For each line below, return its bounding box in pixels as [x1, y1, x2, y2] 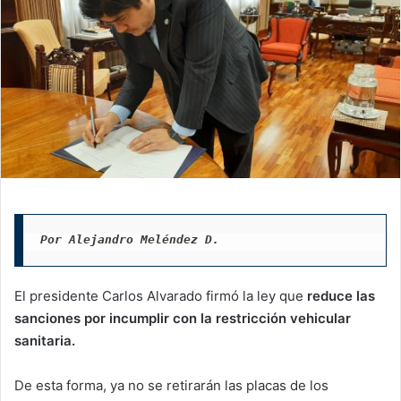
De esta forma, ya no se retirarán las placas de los [14, 376, 328, 394]
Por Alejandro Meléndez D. [39, 233, 219, 247]
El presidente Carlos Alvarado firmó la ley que [14, 286, 303, 304]
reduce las [303, 286, 375, 304]
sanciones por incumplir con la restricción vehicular [14, 309, 351, 327]
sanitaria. [14, 331, 75, 349]
